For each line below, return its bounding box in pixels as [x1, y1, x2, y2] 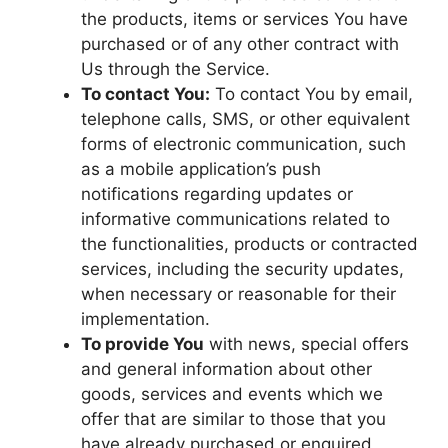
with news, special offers [204, 334, 409, 354]
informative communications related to [81, 209, 390, 229]
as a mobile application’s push [81, 159, 321, 179]
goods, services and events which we [81, 384, 383, 404]
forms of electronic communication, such [81, 134, 406, 154]
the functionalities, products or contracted [81, 234, 418, 254]
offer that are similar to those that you [81, 409, 386, 429]
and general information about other [81, 359, 372, 379]
